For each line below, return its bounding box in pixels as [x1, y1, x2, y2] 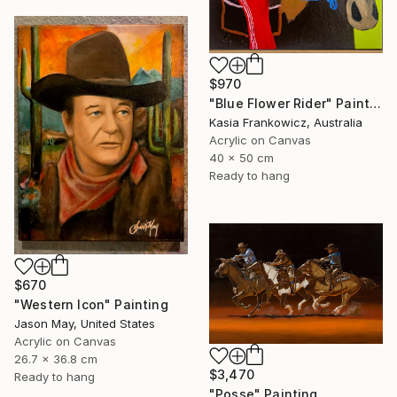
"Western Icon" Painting [14, 297, 168, 313]
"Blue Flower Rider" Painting [370, 95, 382, 111]
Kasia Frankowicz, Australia [209, 114, 362, 129]
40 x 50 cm [209, 150, 274, 165]
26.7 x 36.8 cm [14, 352, 97, 367]
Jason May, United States [14, 316, 155, 331]
